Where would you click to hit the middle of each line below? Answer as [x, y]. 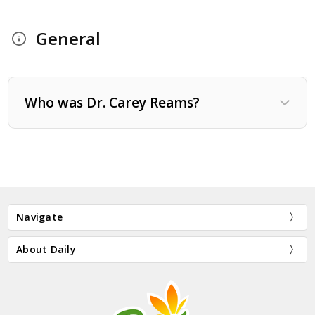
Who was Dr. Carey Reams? [112, 102]
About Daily [46, 249]
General [69, 39]
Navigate [40, 217]
